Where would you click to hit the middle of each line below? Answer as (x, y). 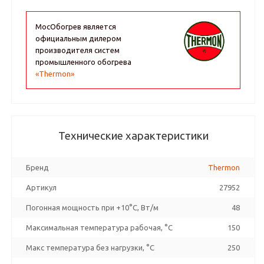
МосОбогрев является (76, 27)
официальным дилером (79, 38)
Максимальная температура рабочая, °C (100, 227)
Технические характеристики (133, 136)
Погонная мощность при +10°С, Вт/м (93, 207)
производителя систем (78, 50)
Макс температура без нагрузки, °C (90, 247)
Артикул (42, 187)
